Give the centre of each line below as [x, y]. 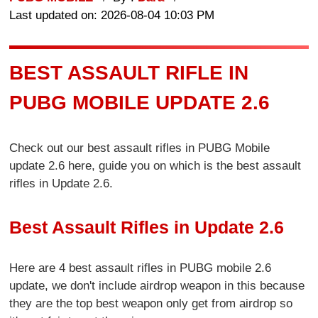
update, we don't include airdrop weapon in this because [157, 285]
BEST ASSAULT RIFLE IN [129, 72]
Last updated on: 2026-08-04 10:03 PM [112, 15]
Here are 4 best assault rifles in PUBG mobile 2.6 [141, 268]
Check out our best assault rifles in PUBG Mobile [140, 148]
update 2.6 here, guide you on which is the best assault [155, 166]
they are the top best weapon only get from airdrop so [151, 303]
